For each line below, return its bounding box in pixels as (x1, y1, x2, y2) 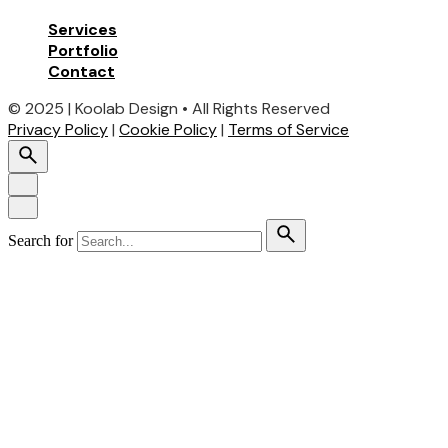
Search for (8, 232, 73, 250)
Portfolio (48, 40, 118, 62)
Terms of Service (228, 119, 349, 141)
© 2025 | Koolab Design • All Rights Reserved (8, 98, 330, 120)
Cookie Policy (119, 119, 217, 141)
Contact (48, 61, 115, 83)
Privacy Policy (8, 119, 108, 141)
